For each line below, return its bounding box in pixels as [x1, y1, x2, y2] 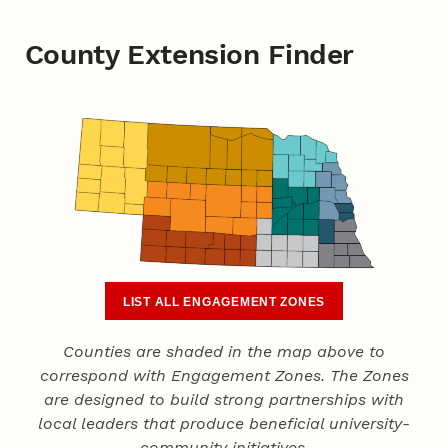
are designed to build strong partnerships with [44, 390, 404, 410]
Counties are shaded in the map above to [63, 342, 385, 362]
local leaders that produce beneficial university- [38, 414, 410, 434]
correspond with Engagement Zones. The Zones [39, 366, 409, 386]
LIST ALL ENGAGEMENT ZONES [123, 294, 325, 309]
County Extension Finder [24, 37, 355, 71]
